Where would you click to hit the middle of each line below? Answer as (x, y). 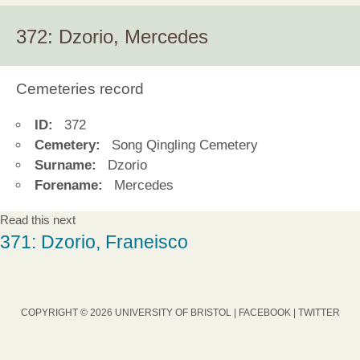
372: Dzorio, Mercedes (112, 36)
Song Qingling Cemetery (182, 145)
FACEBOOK (264, 313)
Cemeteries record (80, 88)
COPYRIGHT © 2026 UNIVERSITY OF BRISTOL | (129, 313)
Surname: (65, 166)
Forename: (69, 186)
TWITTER (319, 313)
